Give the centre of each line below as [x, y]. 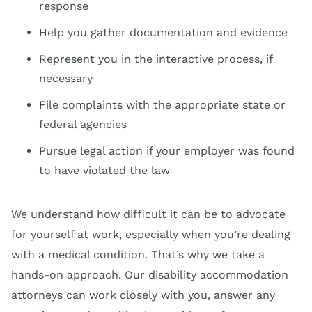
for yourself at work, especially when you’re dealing [151, 235]
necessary [66, 79]
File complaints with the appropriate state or [162, 105]
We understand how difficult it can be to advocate [148, 214]
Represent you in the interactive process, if [156, 59]
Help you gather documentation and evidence [163, 33]
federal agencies [83, 125]
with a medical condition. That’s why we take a [138, 255]
